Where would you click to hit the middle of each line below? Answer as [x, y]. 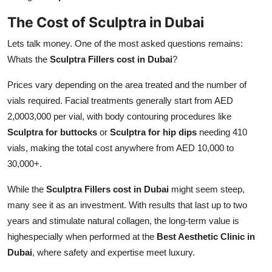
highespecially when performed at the [82, 236]
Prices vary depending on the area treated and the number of [127, 84]
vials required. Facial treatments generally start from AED [120, 100]
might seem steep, [207, 189]
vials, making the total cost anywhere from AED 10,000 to [121, 148]
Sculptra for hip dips [153, 132]
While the [27, 189]
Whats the [29, 59]
